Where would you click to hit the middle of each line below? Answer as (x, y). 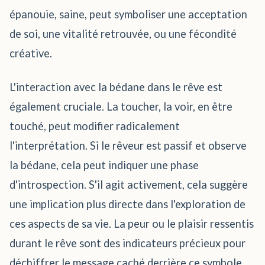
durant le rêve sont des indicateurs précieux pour (127, 243)
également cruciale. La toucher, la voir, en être (121, 106)
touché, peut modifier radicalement (95, 126)
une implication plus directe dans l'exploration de (127, 204)
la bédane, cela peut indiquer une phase (104, 165)
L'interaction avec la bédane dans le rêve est (116, 87)
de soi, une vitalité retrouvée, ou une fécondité (123, 34)
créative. (31, 53)
